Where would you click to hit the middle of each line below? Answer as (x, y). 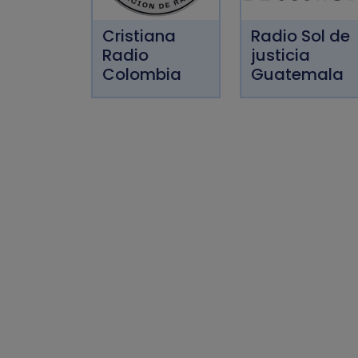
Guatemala (297, 74)
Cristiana (139, 36)
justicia (280, 55)
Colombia (142, 74)
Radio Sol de (300, 36)
